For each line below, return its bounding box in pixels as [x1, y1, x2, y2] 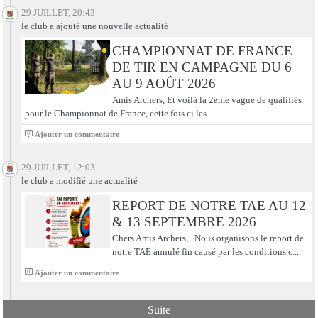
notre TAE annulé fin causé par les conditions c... [111, 246, 299, 257]
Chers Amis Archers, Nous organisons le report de [111, 233, 304, 243]
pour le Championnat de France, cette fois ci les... [25, 108, 213, 119]
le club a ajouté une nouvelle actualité [21, 21, 168, 31]
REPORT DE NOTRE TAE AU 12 [111, 197, 306, 213]
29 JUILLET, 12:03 [21, 162, 95, 172]
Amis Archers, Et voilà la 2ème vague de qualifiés [111, 94, 302, 105]
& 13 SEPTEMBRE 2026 [111, 214, 256, 229]
